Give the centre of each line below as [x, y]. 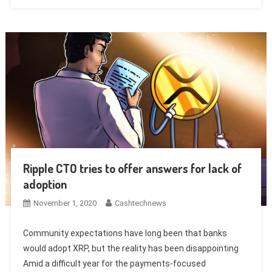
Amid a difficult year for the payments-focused [114, 264]
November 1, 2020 [65, 203]
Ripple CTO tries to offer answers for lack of [132, 168]
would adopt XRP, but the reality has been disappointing [131, 249]
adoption [45, 184]
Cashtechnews [140, 203]
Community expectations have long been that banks [125, 233]
